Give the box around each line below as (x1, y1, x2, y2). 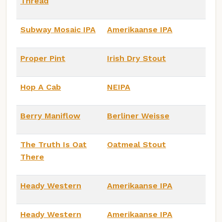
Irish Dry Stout (107, 53, 166, 63)
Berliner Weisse (107, 111, 169, 120)
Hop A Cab (20, 82, 61, 92)
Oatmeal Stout (107, 139, 166, 149)
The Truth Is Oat (20, 139, 87, 149)
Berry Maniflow (20, 111, 80, 120)
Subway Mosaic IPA (20, 24, 96, 34)
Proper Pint (20, 53, 65, 63)
